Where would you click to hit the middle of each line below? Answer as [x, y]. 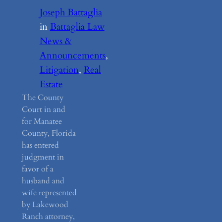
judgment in [43, 157]
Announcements [72, 55]
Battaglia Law [77, 27]
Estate [51, 84]
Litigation [59, 70]
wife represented [49, 193]
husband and [43, 181]
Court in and [43, 109]
